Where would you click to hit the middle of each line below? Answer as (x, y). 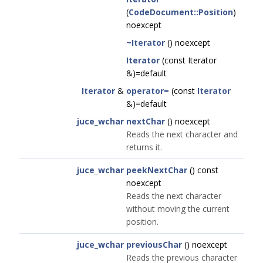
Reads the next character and (182, 134)
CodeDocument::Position (181, 12)
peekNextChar (157, 170)
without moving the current (178, 209)
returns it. (144, 147)
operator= (148, 91)
